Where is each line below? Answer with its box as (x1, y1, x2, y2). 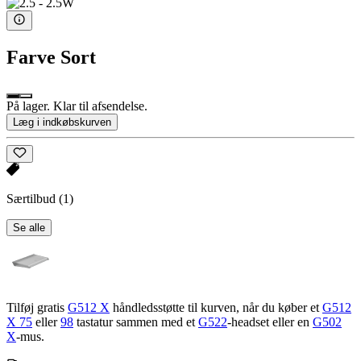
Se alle (13, 222, 45, 234)
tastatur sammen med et (73, 315, 198, 330)
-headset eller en (227, 315, 313, 330)
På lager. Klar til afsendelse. (6, 98, 147, 113)
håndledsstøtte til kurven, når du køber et (110, 301, 322, 315)
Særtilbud (6, 192, 59, 206)
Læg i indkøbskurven (13, 115, 111, 128)
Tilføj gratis (6, 301, 68, 315)
